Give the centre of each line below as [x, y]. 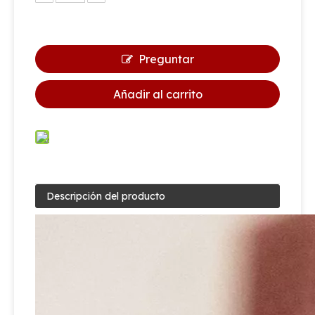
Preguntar [166, 59]
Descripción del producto [106, 196]
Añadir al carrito [157, 94]
